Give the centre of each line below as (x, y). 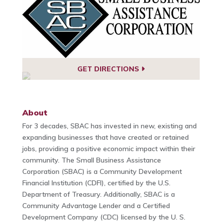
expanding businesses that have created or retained (105, 138)
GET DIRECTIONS (109, 69)
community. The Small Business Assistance (91, 160)
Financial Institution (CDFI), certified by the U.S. (96, 183)
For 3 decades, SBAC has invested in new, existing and (109, 126)
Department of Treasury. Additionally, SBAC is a (98, 194)
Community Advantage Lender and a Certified (96, 206)
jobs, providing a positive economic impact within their (109, 149)
